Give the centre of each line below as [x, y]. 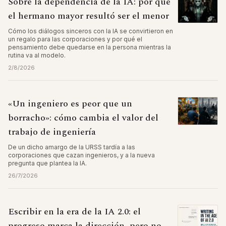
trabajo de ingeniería [52, 132]
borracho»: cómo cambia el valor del [83, 118]
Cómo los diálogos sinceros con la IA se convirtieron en [91, 31]
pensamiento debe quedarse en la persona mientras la [90, 47]
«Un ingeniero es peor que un [70, 104]
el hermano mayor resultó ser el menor [89, 16]
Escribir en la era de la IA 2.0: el [74, 212]
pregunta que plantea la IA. [47, 163]
